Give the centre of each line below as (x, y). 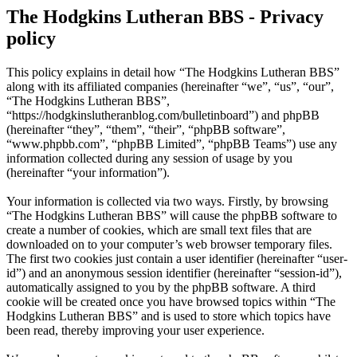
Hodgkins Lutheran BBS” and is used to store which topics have (169, 316)
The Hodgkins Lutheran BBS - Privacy (165, 17)
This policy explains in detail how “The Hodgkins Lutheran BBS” (173, 73)
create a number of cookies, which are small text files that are (159, 230)
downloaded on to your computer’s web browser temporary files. (169, 245)
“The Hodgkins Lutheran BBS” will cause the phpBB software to (172, 216)
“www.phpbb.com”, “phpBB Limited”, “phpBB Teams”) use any (172, 144)
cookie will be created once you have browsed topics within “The (171, 302)
